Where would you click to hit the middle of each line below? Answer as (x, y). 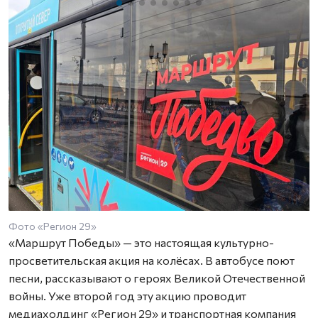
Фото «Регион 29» (53, 226)
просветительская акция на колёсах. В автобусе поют (152, 260)
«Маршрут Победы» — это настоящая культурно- (141, 242)
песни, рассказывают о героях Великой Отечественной (157, 278)
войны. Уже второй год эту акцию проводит (127, 296)
